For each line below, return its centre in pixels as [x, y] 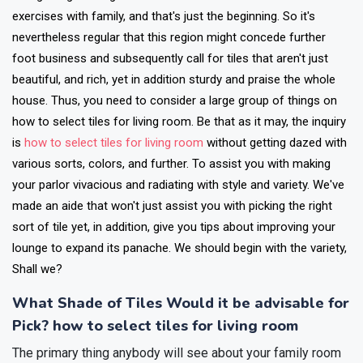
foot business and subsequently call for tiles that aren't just [170, 59]
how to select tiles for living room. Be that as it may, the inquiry [179, 122]
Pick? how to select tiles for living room [155, 326]
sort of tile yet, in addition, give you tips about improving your [174, 227]
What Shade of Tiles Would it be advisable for [181, 303]
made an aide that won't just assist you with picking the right [172, 206]
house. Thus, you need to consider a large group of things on [175, 101]
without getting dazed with [275, 143]
